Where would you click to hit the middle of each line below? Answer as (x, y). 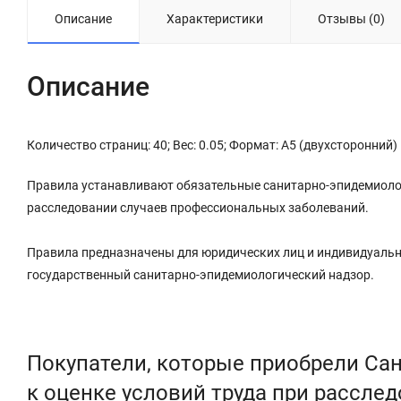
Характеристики (215, 18)
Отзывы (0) (351, 18)
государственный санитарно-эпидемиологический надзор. (200, 274)
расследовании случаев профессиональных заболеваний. (198, 207)
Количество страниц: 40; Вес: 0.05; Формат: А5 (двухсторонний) (212, 145)
